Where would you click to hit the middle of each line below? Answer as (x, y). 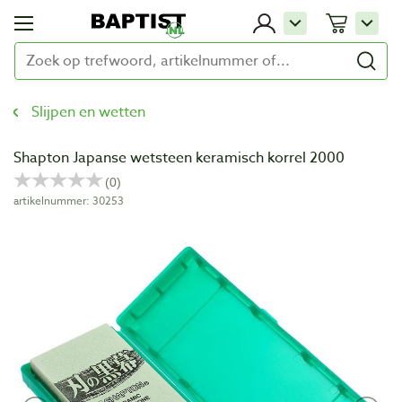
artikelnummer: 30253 (69, 201)
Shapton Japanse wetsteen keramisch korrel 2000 (179, 158)
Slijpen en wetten (88, 112)
